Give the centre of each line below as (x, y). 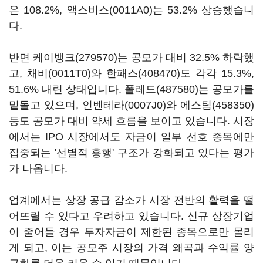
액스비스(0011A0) (109, 10)
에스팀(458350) (217, 105)
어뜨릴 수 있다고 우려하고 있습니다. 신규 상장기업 (131, 216)
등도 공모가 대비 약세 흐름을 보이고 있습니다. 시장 (131, 121)
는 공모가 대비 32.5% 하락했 (186, 58)
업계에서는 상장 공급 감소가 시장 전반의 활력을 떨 (131, 200)
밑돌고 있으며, (45, 105)
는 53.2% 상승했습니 (203, 10)
